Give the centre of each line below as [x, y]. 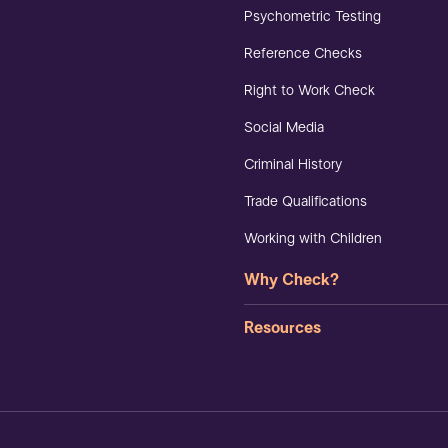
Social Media [284, 128]
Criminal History [293, 165]
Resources [282, 327]
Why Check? [291, 280]
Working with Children [313, 239]
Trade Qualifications [305, 202]
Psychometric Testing [312, 17]
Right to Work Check [309, 91]
